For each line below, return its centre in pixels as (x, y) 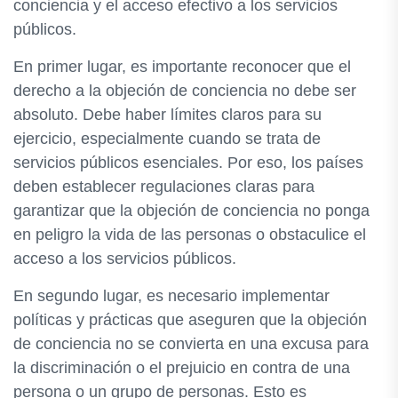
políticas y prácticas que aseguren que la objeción (190, 320)
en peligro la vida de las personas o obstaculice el (190, 235)
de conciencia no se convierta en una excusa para (191, 344)
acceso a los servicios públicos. (125, 259)
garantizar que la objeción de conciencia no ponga (191, 211)
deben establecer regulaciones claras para (164, 187)
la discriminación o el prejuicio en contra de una (182, 368)
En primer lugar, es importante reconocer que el (182, 67)
